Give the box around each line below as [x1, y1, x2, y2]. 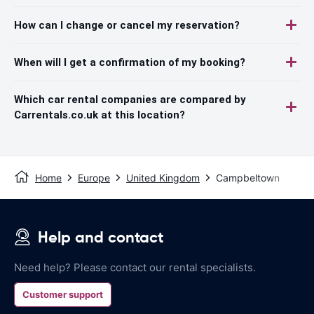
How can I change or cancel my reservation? [14, 18, 240, 32]
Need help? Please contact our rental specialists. [14, 260, 256, 274]
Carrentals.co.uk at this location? [14, 108, 185, 121]
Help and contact [38, 227, 163, 247]
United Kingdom [126, 171, 200, 184]
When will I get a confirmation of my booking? [14, 55, 245, 69]
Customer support [22, 288, 103, 300]
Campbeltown [216, 171, 280, 184]
